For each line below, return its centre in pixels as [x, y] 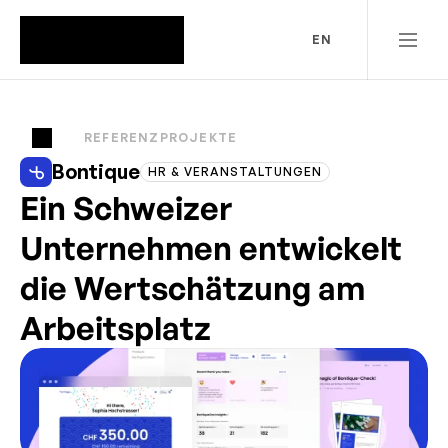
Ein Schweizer [126, 208]
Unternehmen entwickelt [211, 248]
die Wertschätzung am [192, 288]
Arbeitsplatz [115, 328]
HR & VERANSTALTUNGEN [235, 171]
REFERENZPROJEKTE [161, 137]
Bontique [96, 171]
